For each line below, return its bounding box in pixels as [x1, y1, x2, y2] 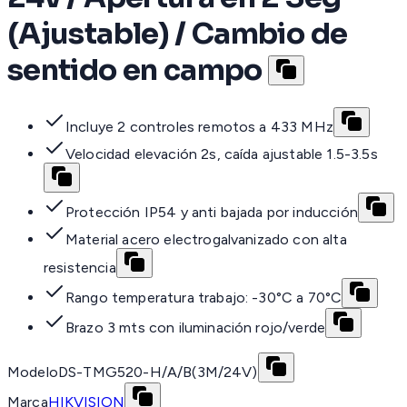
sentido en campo [7, 51, 263, 88]
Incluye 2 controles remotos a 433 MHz [65, 118, 333, 136]
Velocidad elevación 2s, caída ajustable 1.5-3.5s [65, 145, 378, 164]
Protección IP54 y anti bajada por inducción [65, 203, 358, 222]
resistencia [44, 259, 116, 277]
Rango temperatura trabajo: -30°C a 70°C [65, 289, 342, 307]
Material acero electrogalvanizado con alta [65, 231, 347, 249]
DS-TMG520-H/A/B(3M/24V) [57, 363, 258, 382]
